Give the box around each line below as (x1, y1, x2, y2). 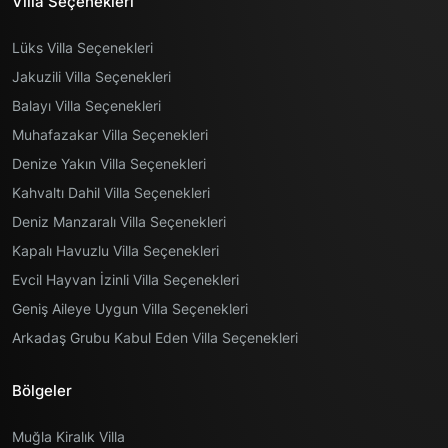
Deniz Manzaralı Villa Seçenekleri (12, 213, 226, 231)
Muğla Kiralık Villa (12, 428, 125, 446)
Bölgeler (12, 381, 72, 401)
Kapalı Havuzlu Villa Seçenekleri (12, 242, 219, 260)
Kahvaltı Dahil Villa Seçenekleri (12, 184, 210, 202)
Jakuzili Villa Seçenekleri (12, 68, 171, 86)
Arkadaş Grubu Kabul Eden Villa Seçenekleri (12, 329, 298, 347)
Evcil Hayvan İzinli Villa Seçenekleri (12, 271, 239, 289)
